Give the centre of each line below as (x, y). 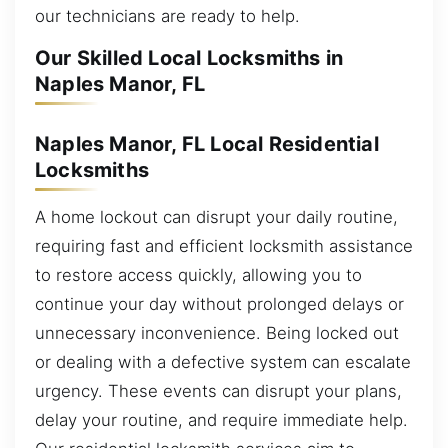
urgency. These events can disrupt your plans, (218, 391)
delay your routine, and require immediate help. (221, 420)
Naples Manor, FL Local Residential (207, 143)
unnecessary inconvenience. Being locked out (217, 333)
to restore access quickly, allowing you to (198, 275)
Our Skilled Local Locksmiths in (189, 58)
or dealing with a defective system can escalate (223, 362)
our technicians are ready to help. (167, 15)
